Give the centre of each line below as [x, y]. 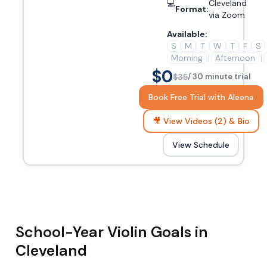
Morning [187, 58]
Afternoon [235, 58]
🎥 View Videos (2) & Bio [201, 121]
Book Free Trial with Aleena [201, 97]
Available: [187, 34]
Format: [192, 9]
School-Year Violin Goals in [112, 232]
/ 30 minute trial [219, 77]
